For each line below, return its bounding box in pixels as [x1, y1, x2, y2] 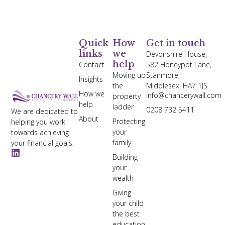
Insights [78, 74, 103, 84]
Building [113, 152, 138, 162]
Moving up [113, 70, 146, 80]
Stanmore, [146, 70, 180, 80]
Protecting [113, 116, 145, 126]
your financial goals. [11, 138, 74, 148]
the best [113, 208, 140, 218]
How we [78, 88, 104, 98]
